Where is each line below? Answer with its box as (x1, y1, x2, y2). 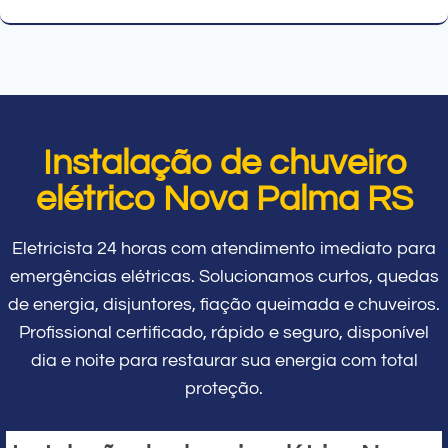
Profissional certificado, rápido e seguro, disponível (19, 322, 429, 342)
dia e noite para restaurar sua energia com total (30, 350, 418, 370)
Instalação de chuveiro (42, 143, 406, 182)
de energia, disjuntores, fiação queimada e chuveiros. (8, 294, 440, 314)
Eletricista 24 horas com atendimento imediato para (12, 238, 436, 258)
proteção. (185, 378, 263, 398)
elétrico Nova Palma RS (35, 179, 413, 218)
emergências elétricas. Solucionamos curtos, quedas (9, 266, 439, 286)
